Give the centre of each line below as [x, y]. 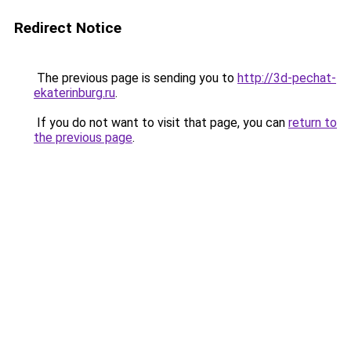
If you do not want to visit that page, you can [161, 123]
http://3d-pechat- [287, 78]
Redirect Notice [68, 28]
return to [313, 123]
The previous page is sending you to [136, 78]
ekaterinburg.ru [74, 93]
